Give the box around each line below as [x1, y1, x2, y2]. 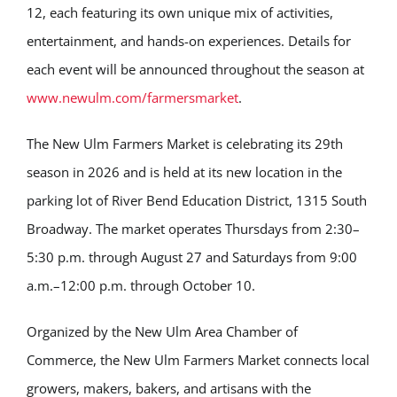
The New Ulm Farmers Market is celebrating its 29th [27, 135, 343, 152]
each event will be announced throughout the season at [27, 60, 364, 78]
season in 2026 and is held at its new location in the [27, 163, 342, 181]
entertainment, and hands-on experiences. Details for [27, 32, 351, 50]
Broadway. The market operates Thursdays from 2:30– [27, 220, 360, 237]
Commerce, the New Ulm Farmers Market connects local [27, 351, 370, 369]
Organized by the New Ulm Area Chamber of [27, 323, 298, 340]
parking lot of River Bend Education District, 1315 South [27, 191, 367, 209]
